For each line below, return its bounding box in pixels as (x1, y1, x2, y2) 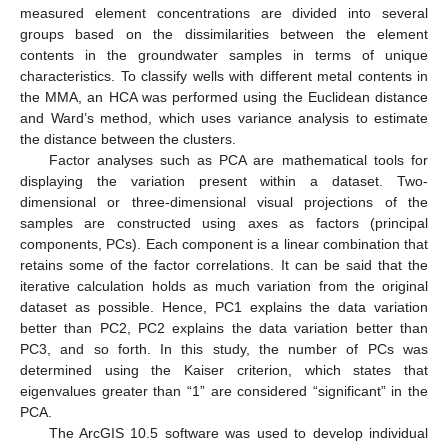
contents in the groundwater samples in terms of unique (20, 47, 428, 64)
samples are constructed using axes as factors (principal (20, 215, 428, 232)
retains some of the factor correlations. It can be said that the (20, 257, 428, 274)
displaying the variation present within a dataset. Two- (20, 173, 428, 190)
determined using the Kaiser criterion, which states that (20, 362, 428, 379)
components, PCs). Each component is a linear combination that (20, 236, 428, 253)
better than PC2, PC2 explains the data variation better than (20, 320, 428, 337)
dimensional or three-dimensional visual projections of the (20, 194, 428, 211)
